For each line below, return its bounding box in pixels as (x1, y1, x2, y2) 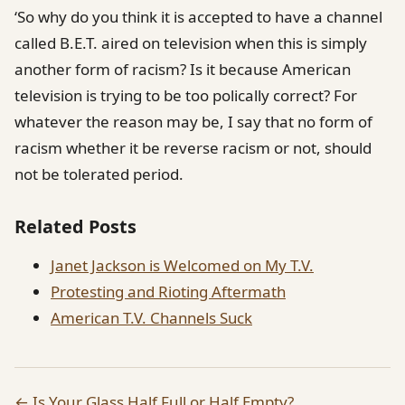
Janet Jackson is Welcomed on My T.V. (51, 254, 314, 276)
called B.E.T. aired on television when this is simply (14, 32, 367, 53)
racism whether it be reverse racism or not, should (14, 137, 372, 158)
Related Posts (14, 213, 137, 239)
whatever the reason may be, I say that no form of (14, 110, 372, 132)
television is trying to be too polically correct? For (14, 84, 357, 106)
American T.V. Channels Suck (51, 306, 252, 328)
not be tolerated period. (14, 163, 184, 184)
